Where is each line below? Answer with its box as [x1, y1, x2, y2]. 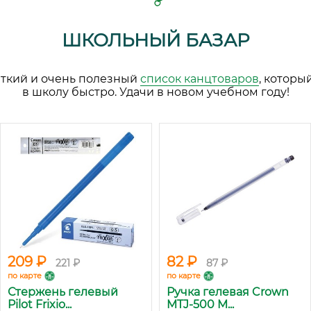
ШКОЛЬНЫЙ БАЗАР [62, 29, 249, 52]
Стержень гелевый [8, 285, 118, 299]
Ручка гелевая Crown [167, 285, 289, 299]
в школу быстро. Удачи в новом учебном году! [22, 85, 289, 99]
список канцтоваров [140, 72, 259, 86]
